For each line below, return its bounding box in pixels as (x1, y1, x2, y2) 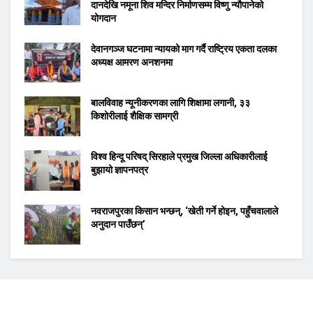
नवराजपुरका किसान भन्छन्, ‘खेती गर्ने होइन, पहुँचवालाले (91, 205, 278, 217)
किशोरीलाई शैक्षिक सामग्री (91, 110, 178, 122)
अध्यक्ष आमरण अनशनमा (91, 56, 173, 68)
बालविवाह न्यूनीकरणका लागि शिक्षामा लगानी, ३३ (91, 97, 250, 109)
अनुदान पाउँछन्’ (91, 218, 145, 230)
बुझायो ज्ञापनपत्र (91, 164, 148, 176)
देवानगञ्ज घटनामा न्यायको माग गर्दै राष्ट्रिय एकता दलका (91, 43, 277, 54)
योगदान (91, 12, 116, 24)
